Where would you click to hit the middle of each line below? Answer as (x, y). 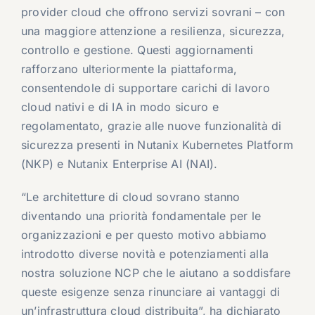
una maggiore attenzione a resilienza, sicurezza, (153, 31)
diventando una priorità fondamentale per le (141, 216)
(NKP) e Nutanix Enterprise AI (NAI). (119, 164)
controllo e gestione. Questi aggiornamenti (137, 50)
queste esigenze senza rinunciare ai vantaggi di (150, 292)
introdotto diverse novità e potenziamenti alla (145, 254)
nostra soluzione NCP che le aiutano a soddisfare (156, 273)
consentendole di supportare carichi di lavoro (145, 88)
